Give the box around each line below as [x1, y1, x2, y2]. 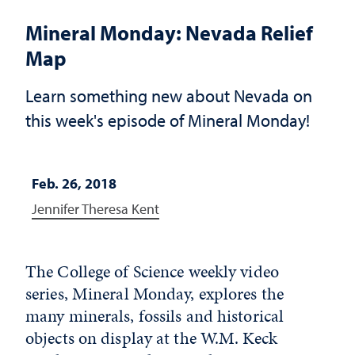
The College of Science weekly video [25, 259, 279, 284]
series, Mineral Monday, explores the [25, 281, 284, 306]
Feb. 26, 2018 [32, 174, 116, 193]
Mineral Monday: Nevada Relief [25, 19, 313, 46]
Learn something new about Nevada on [25, 84, 312, 107]
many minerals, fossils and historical [25, 303, 284, 328]
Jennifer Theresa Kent [32, 200, 159, 218]
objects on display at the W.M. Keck [25, 326, 277, 350]
